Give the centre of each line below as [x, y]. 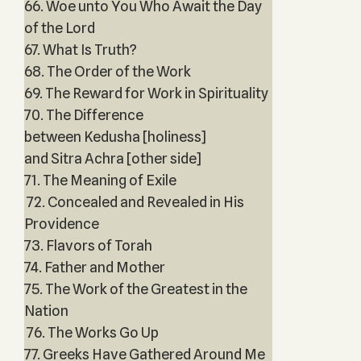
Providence [61, 224]
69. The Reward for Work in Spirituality [146, 93]
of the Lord [59, 28]
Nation [46, 311]
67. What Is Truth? [80, 50]
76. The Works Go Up [91, 332]
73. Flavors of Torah [88, 245]
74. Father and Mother [94, 267]
